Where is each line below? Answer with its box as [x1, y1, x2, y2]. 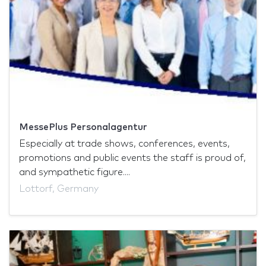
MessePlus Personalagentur [19, 122, 147, 132]
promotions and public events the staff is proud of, [19, 153, 246, 163]
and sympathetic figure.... [19, 167, 130, 177]
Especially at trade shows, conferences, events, [19, 139, 230, 148]
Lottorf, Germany [19, 184, 99, 194]
